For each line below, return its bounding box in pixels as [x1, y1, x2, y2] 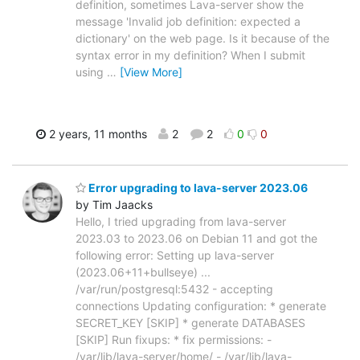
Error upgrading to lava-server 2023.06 [86, 181, 308, 195]
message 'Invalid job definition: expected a [76, 14, 301, 28]
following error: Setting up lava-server [76, 248, 274, 263]
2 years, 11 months [46, 126, 147, 141]
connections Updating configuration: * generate [76, 299, 326, 313]
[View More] [120, 64, 182, 79]
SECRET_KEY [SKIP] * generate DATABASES [76, 316, 305, 330]
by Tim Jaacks [76, 198, 153, 212]
